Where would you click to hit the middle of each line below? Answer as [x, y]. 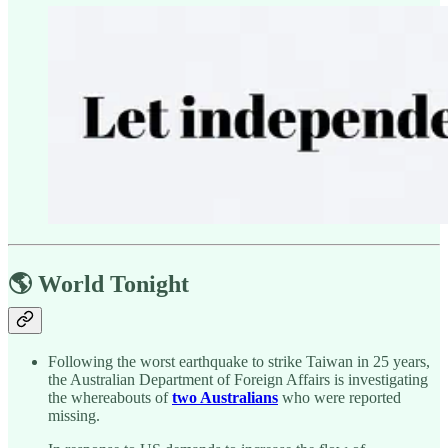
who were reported [339, 398]
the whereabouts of [110, 398]
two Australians [225, 398]
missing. [74, 416]
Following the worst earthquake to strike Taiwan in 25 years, [239, 362]
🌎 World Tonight [98, 283]
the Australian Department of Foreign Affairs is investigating [238, 380]
